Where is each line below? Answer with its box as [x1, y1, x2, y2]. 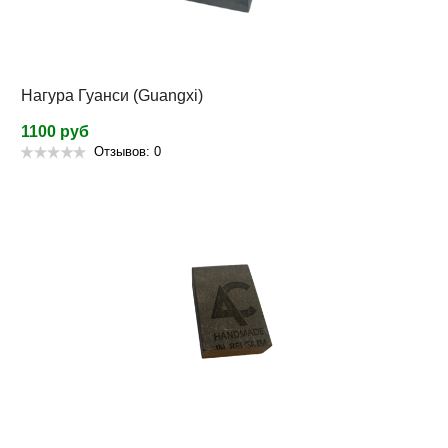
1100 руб [21, 123, 89, 141]
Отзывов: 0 [94, 144, 161, 160]
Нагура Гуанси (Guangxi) [21, 87, 203, 105]
